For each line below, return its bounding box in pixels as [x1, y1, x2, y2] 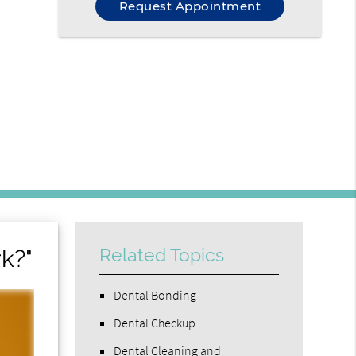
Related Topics [99, 244, 225, 265]
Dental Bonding [114, 286, 197, 303]
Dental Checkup [114, 314, 196, 331]
